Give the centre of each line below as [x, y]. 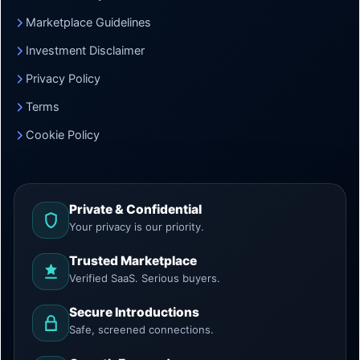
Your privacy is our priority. [137, 227]
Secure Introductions [134, 312]
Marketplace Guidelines [88, 22]
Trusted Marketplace [133, 261]
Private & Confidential [135, 209]
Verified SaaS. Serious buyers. [145, 278]
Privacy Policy [63, 79]
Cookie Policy [63, 135]
